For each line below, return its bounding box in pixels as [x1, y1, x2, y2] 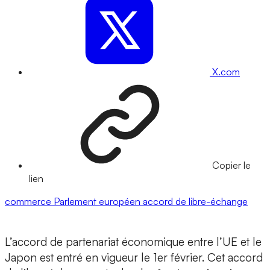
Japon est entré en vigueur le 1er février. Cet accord [5, 250, 263, 265]
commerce [5, 195, 54, 208]
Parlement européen [54, 195, 143, 208]
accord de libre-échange [143, 195, 248, 208]
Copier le [212, 159, 251, 172]
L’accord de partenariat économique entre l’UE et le [5, 234, 262, 250]
